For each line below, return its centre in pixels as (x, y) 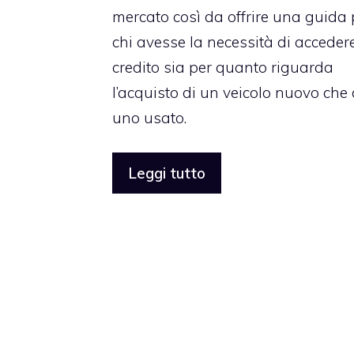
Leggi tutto (167, 173)
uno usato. (149, 117)
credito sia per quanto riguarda (223, 67)
